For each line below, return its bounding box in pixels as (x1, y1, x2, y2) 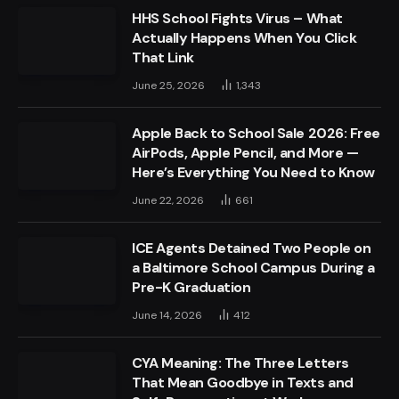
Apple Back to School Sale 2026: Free (132, 123, 380, 142)
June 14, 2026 (132, 307, 202, 322)
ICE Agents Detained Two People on (132, 238, 371, 257)
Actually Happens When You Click (132, 28, 357, 47)
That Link (132, 47, 194, 67)
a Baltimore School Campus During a (132, 257, 375, 277)
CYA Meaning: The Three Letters (132, 353, 349, 372)
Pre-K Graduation (132, 277, 251, 297)
